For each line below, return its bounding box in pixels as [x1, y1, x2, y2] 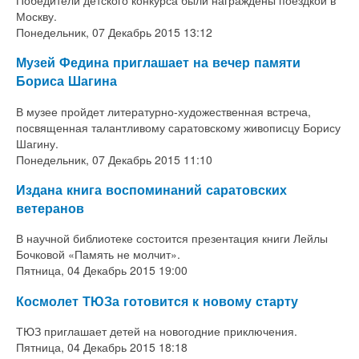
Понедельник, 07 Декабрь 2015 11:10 [16, 151, 212, 167]
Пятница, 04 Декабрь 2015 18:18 [16, 339, 188, 355]
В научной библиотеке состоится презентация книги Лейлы [16, 230, 328, 247]
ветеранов [16, 198, 84, 217]
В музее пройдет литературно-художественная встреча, [16, 103, 311, 119]
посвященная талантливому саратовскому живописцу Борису [16, 119, 341, 135]
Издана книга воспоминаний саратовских [16, 179, 287, 199]
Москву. [16, 7, 57, 24]
